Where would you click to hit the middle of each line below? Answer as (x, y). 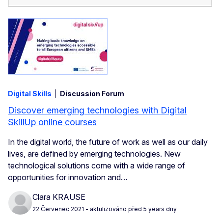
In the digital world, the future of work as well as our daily (108, 142)
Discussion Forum (92, 94)
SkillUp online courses (52, 122)
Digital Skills (30, 94)
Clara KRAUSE (59, 197)
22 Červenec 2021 (58, 209)
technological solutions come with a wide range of (96, 166)
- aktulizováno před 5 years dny (130, 209)
